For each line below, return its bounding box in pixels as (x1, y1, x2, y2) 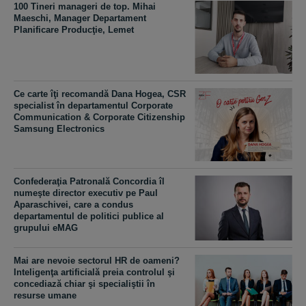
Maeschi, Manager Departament (14, 12, 146, 23)
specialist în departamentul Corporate (14, 100, 173, 111)
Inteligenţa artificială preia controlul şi (14, 267, 175, 278)
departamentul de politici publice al (14, 211, 164, 222)
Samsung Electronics (14, 123, 105, 134)
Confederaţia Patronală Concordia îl (14, 176, 165, 187)
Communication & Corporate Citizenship (14, 111, 185, 122)
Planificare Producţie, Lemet (14, 24, 134, 35)
